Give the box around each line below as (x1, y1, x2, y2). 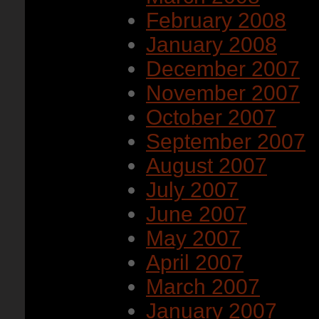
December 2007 (146, 57, 300, 80)
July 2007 (146, 178, 239, 202)
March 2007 (146, 275, 260, 298)
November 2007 (146, 81, 300, 105)
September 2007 (146, 130, 305, 153)
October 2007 (146, 105, 276, 129)
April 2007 (146, 251, 244, 274)
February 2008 (146, 9, 286, 32)
